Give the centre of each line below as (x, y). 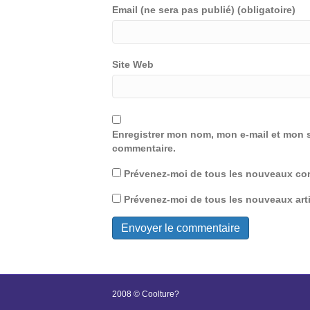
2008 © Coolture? (146, 294)
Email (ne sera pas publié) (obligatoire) (204, 10)
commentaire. (144, 148)
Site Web (133, 64)
